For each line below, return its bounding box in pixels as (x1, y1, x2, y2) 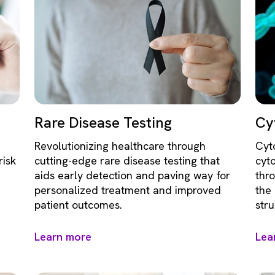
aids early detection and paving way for (34, 168, 230, 182)
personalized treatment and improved (34, 182, 221, 197)
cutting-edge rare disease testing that (34, 153, 220, 168)
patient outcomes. (34, 197, 122, 212)
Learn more (34, 229, 91, 244)
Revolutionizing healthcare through (34, 138, 206, 153)
